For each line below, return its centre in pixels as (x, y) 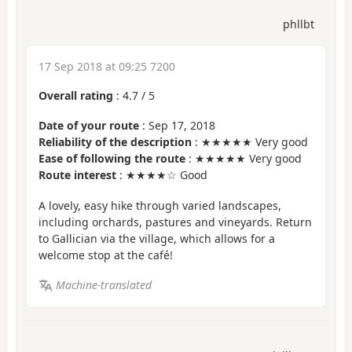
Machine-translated (103, 285)
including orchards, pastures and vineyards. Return (175, 222)
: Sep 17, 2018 (177, 126)
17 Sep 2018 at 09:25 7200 (107, 66)
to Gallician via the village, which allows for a (157, 238)
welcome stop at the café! (106, 255)
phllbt (299, 24)
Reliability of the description (115, 142)
